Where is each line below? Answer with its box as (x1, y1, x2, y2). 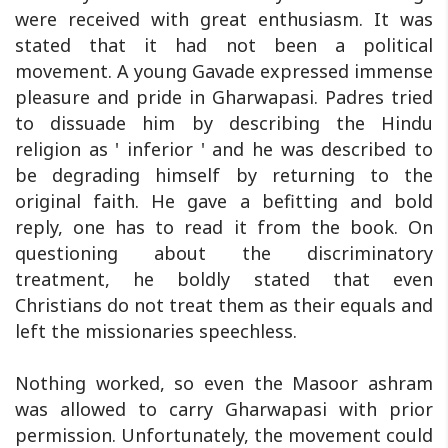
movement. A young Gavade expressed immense (15, 58, 433, 83)
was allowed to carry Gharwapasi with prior (15, 396, 433, 421)
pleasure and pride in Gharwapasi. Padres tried (15, 84, 433, 109)
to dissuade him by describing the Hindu (15, 110, 433, 135)
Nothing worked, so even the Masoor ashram (15, 370, 433, 395)
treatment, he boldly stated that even (15, 266, 433, 291)
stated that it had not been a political (15, 32, 433, 57)
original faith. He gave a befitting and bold (15, 188, 433, 213)
